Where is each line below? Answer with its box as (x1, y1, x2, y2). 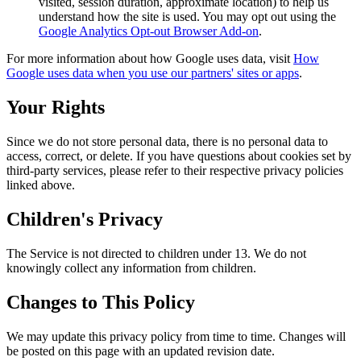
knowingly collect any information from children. (6, 260, 256, 275)
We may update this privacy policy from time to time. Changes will (6, 329, 346, 343)
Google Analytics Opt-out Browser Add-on (39, 24, 259, 39)
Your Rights (6, 97, 105, 118)
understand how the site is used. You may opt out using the (39, 10, 336, 24)
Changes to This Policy (6, 291, 195, 313)
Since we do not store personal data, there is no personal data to (6, 135, 328, 149)
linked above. (6, 178, 75, 193)
